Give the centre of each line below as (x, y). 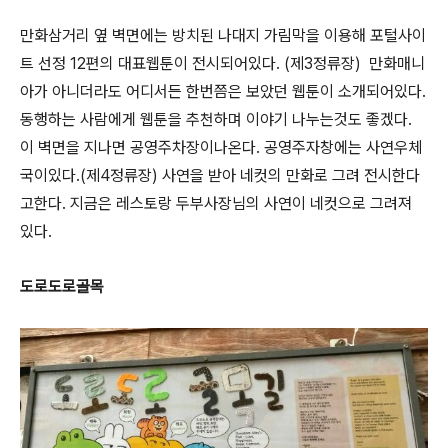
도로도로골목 (62, 286)
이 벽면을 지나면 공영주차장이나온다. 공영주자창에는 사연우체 (221, 147)
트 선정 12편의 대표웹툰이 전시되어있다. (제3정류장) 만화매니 (222, 63)
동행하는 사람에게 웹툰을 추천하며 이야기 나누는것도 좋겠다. (216, 119)
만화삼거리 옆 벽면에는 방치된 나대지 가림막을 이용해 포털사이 (223, 35)
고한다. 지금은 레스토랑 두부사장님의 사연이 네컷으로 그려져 (216, 203)
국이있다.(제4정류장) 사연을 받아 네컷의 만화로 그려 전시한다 (220, 175)
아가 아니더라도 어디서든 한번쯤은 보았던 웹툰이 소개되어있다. (223, 91)
